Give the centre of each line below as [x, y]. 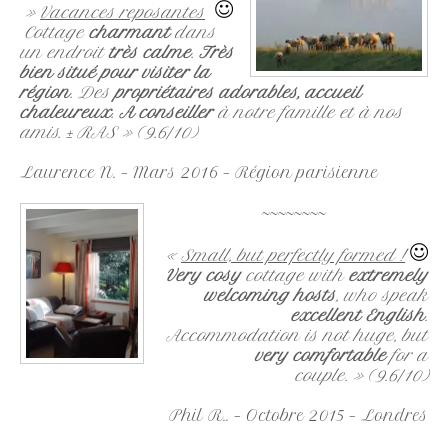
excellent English [358, 315]
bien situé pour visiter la [115, 72]
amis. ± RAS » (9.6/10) [108, 132]
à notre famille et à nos [308, 112]
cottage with [295, 275]
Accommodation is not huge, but [297, 335]
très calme [150, 52]
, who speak [382, 295]
